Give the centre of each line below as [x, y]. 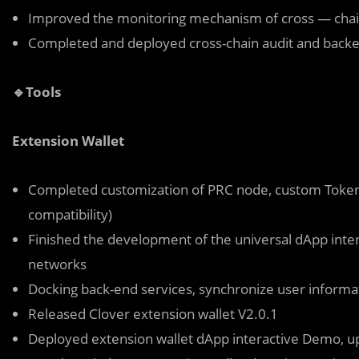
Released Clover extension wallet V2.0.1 [153, 313]
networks [57, 264]
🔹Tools [36, 91]
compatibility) [70, 214]
